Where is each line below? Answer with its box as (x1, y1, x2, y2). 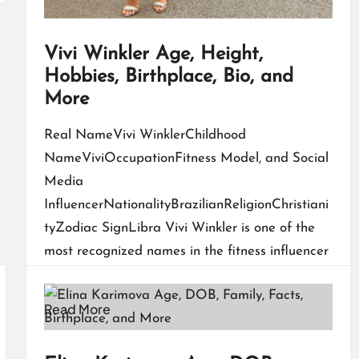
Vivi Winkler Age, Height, (43, 44, 263, 64)
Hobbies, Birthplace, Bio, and (43, 67, 293, 87)
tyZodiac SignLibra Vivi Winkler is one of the (43, 220, 315, 235)
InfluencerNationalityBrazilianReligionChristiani (43, 197, 329, 212)
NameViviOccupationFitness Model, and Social (43, 151, 329, 165)
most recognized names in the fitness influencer (43, 244, 329, 258)
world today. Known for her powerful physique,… (43, 267, 327, 281)
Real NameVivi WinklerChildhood (43, 127, 246, 142)
